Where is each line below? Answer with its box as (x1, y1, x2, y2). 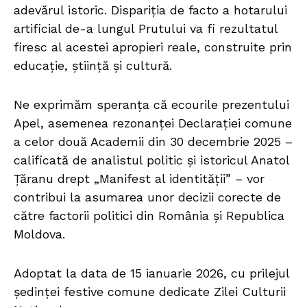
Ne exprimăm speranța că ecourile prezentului (14, 97, 289, 112)
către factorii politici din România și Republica (14, 208, 284, 223)
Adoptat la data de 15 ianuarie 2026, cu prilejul (14, 266, 289, 281)
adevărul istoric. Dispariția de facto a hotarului (14, 3, 287, 18)
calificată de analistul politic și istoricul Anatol (14, 153, 289, 168)
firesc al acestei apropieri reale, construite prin (14, 40, 292, 55)
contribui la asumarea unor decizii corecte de (14, 190, 281, 205)
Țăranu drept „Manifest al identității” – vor (14, 171, 265, 186)
